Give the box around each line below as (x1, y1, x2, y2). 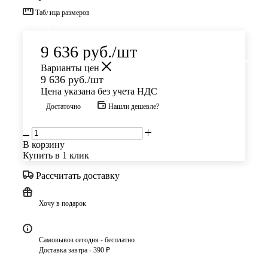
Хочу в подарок (39, 199, 86, 208)
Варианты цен (41, 63, 102, 74)
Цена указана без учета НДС (41, 86, 157, 97)
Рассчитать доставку (36, 170, 120, 181)
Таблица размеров (35, 8, 90, 17)
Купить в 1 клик (23, 150, 89, 161)
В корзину (23, 139, 65, 150)
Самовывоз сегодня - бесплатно (39, 236, 135, 245)
